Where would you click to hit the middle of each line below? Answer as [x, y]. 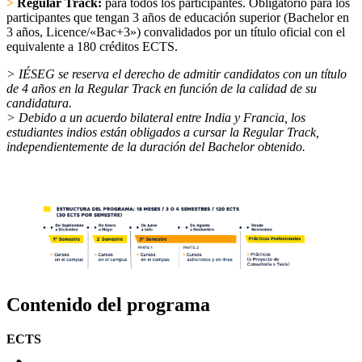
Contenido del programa [108, 305]
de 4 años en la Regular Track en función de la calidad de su [162, 89]
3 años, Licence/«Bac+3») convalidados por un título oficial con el [176, 32]
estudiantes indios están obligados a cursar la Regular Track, [163, 133]
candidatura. [39, 103]
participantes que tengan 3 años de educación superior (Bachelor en [178, 18]
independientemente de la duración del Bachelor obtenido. [156, 147]
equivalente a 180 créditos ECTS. [92, 47]
